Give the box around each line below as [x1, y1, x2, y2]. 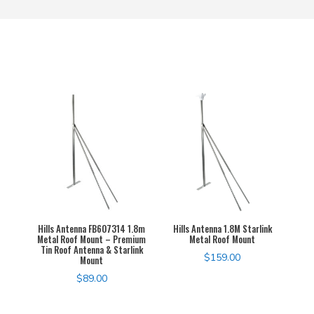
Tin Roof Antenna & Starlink [40, 242, 143, 257]
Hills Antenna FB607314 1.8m [38, 221, 146, 235]
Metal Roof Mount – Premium [37, 231, 146, 246]
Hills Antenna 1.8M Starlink [172, 221, 272, 235]
